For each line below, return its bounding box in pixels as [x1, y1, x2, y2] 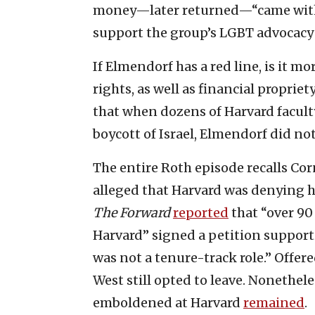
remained [243, 294, 304, 311]
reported [173, 204, 229, 221]
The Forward [93, 204, 170, 221]
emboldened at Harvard [93, 294, 243, 311]
